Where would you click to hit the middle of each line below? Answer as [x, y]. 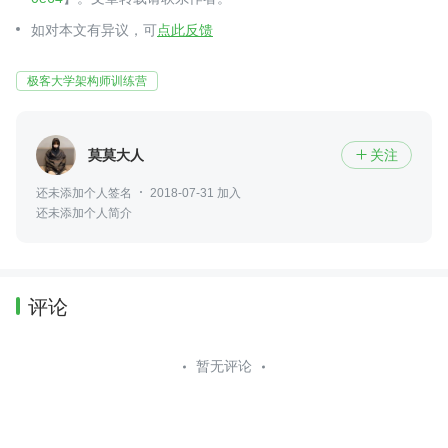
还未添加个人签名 [84, 193]
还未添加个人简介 [84, 213]
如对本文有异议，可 [94, 30]
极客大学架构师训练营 [87, 81]
